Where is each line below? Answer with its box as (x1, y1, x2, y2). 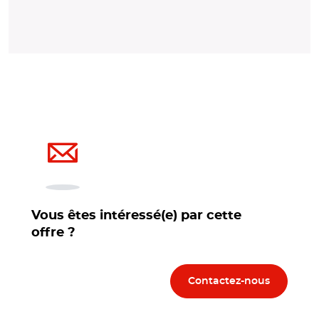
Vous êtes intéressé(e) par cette (31, 209, 241, 222)
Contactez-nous (188, 276, 270, 286)
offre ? (31, 226, 75, 239)
